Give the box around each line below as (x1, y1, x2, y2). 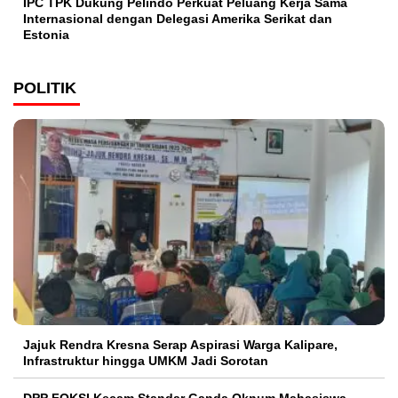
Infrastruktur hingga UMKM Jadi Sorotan (23, 353, 268, 368)
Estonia (23, 27, 69, 42)
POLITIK (13, 78, 76, 97)
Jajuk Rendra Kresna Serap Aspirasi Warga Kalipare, (23, 337, 338, 352)
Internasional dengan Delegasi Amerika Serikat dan (23, 11, 332, 26)
